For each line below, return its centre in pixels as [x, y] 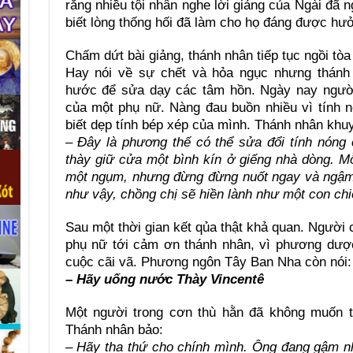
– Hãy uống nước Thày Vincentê [164, 279]
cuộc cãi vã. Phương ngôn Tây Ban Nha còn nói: [208, 262]
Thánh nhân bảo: [114, 330]
